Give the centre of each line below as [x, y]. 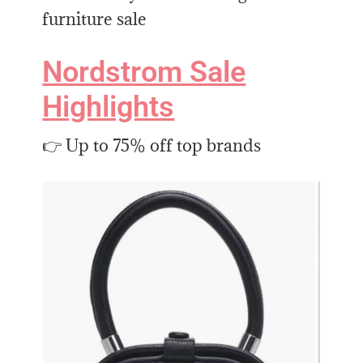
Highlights [109, 107]
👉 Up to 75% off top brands [152, 146]
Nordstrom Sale [144, 73]
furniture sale [95, 19]
